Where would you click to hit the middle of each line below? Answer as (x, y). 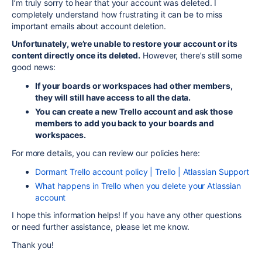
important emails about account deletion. (89, 26)
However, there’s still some (191, 55)
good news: (34, 67)
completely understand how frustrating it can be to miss (117, 14)
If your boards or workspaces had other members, (134, 86)
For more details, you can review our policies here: (106, 153)
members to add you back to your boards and (125, 123)
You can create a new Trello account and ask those (134, 111)
